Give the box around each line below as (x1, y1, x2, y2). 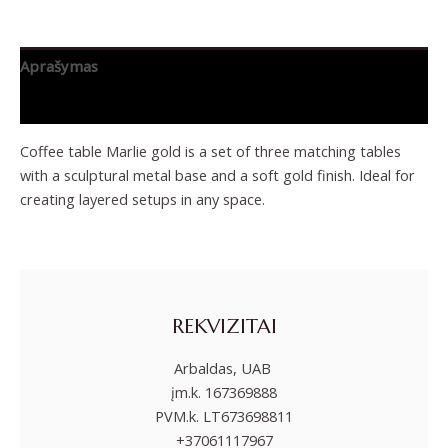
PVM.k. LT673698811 (155, 406, 293, 427)
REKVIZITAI (171, 312, 277, 339)
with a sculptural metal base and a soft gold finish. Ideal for (20, 164, 415, 185)
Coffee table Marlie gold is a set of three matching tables (20, 140, 401, 161)
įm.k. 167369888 (171, 382, 277, 403)
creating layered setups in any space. (20, 188, 265, 209)
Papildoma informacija (20, 94, 179, 115)
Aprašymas (20, 56, 98, 77)
